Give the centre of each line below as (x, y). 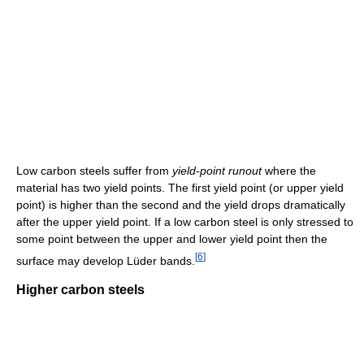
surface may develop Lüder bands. (106, 260)
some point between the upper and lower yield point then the (172, 238)
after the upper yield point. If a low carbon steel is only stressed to (185, 221)
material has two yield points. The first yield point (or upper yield (180, 187)
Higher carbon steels (80, 290)
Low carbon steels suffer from (94, 170)
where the (289, 170)
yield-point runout (217, 170)
